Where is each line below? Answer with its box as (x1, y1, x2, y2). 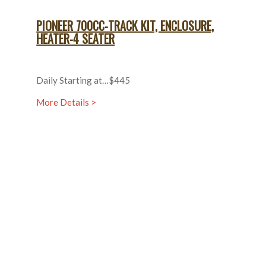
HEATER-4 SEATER (36, 30, 115, 47)
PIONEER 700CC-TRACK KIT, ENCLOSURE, (36, 17, 214, 34)
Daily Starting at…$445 (36, 74, 131, 85)
